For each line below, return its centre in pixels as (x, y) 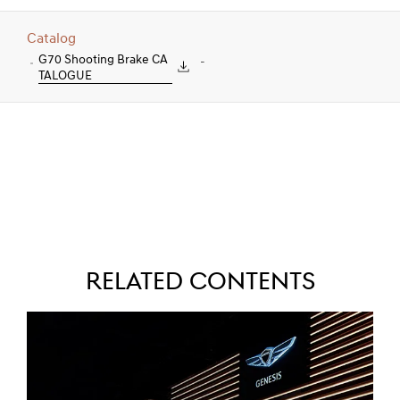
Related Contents (200, 283)
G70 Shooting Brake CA (103, 60)
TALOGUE (65, 76)
